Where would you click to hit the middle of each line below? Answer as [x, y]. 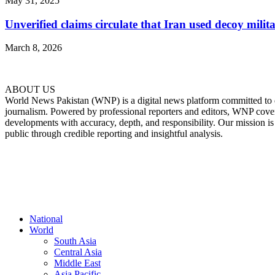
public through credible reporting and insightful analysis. [114, 134]
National [46, 219]
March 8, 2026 [33, 48]
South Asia [75, 241]
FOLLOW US [38, 156]
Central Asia [78, 252]
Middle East [77, 263]
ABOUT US [30, 90]
